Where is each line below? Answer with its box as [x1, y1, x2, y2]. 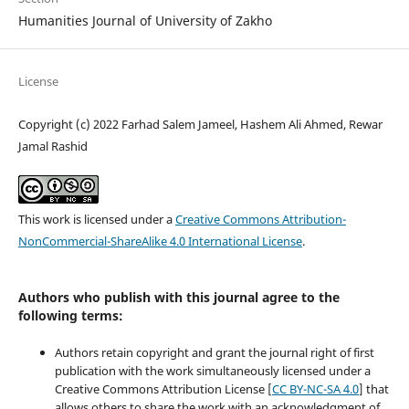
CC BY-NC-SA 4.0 [271, 380, 359, 397]
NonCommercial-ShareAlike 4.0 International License [17, 232, 302, 249]
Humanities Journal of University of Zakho [17, 11, 272, 29]
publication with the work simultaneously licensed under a [54, 362, 371, 379]
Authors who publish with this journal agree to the [17, 288, 340, 306]
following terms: [17, 306, 123, 324]
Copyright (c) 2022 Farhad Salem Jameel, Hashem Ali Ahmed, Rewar [17, 115, 383, 132]
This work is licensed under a [17, 210, 175, 227]
